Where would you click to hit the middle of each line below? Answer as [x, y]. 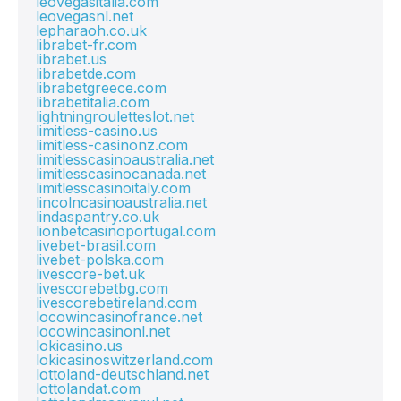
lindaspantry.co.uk [98, 217]
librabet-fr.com [86, 45]
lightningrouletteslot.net [115, 116]
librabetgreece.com [101, 88]
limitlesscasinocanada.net [121, 174]
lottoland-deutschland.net [122, 374]
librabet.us [71, 59]
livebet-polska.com [100, 260]
